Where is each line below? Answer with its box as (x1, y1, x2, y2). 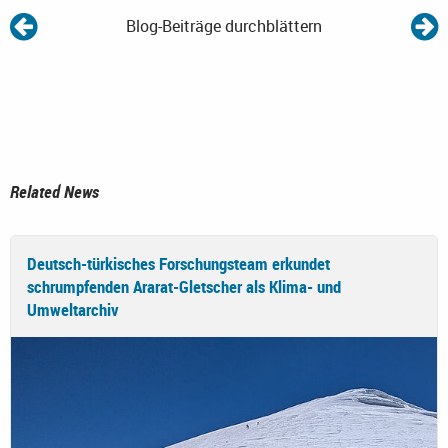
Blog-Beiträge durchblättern (126, 15, 322, 38)
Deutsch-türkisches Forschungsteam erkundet (27, 252, 330, 276)
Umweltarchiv (27, 298, 119, 322)
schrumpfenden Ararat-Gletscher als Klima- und (27, 275, 341, 299)
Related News (10, 180, 99, 204)
